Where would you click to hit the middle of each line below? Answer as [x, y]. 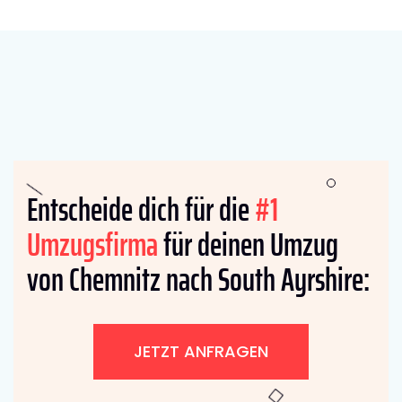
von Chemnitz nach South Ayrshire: [198, 279]
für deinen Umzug [248, 244]
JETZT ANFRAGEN [201, 351]
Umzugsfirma [92, 244]
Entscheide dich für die [141, 209]
